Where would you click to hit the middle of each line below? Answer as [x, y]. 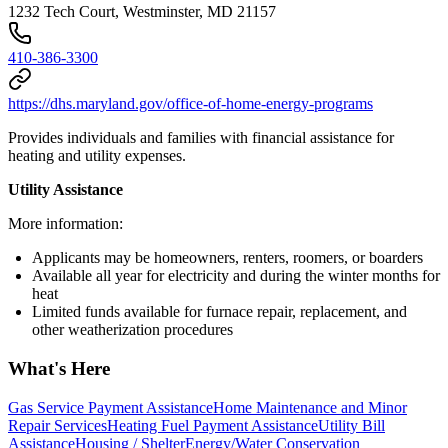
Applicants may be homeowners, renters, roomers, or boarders [227, 258]
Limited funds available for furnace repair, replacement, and [219, 312]
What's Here [59, 368]
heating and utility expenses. [97, 156]
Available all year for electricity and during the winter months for [236, 276]
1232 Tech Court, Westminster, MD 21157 [142, 12]
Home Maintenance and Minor [310, 407]
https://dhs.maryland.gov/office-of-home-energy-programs [190, 104]
